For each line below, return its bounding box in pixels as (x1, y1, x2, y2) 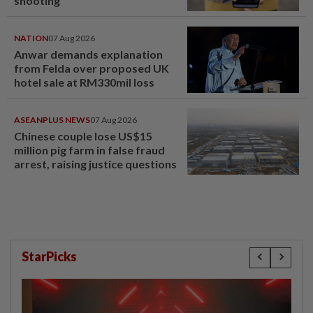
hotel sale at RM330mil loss (14, 75, 154, 89)
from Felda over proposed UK (14, 61, 169, 75)
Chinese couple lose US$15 (14, 129, 152, 143)
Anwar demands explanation (14, 47, 163, 61)
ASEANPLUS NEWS (14, 114, 90, 125)
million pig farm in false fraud (14, 143, 165, 156)
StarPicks (22, 248, 77, 264)
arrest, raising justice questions (14, 156, 177, 170)
